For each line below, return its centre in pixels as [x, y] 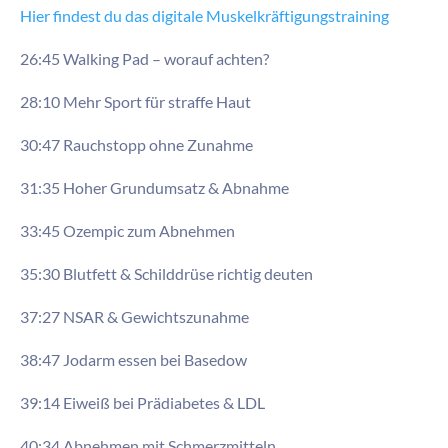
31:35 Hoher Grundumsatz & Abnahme [154, 187]
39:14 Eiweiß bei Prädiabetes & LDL [142, 402]
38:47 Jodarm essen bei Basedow [133, 359]
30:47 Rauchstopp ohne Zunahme [136, 144]
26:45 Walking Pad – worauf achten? [144, 58]
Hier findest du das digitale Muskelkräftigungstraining [204, 15]
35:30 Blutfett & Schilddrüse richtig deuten [166, 273]
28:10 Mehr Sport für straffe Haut [135, 101]
